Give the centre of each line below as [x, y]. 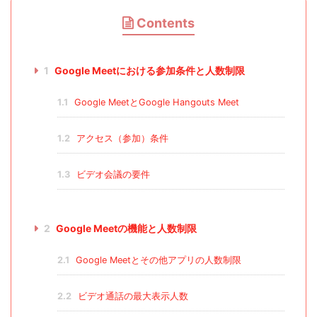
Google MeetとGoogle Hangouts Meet [155, 103]
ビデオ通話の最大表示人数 [131, 296]
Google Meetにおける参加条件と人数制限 [148, 71]
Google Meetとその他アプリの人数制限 [157, 260]
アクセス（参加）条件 [121, 139]
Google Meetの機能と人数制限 [125, 229]
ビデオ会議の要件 [111, 175]
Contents [166, 23]
